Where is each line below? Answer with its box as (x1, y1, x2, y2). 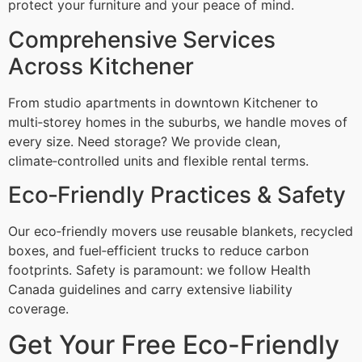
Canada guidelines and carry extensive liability (8, 280, 293, 297)
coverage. (8, 300, 69, 317)
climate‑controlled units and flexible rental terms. (8, 152, 309, 169)
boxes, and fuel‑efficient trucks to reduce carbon (8, 242, 309, 259)
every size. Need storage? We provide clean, (8, 133, 280, 149)
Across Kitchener (8, 52, 194, 80)
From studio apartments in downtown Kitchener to (8, 94, 318, 111)
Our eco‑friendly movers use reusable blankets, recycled (8, 222, 353, 239)
